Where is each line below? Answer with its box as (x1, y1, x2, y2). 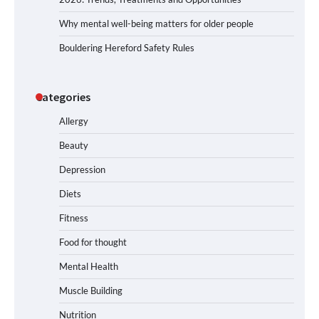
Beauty (59, 139, 88, 151)
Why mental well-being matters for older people (59, 17, 253, 29)
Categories (36, 89, 90, 104)
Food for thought (59, 236, 127, 248)
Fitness (59, 211, 88, 224)
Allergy (59, 115, 88, 127)
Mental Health (59, 260, 118, 272)
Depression (59, 163, 105, 175)
